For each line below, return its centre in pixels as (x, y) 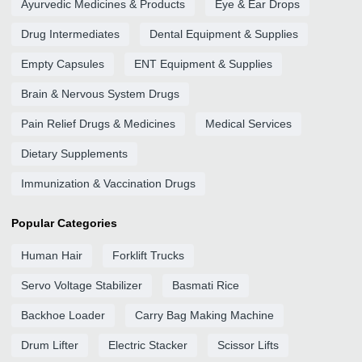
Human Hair (52, 255)
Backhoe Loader (63, 315)
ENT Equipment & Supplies (203, 64)
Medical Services (248, 124)
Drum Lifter (50, 345)
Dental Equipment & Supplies (224, 34)
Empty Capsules (63, 64)
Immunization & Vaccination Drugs (108, 183)
